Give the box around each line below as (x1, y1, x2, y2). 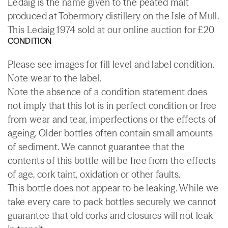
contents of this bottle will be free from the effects (8, 154, 216, 166)
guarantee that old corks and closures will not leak (8, 209, 213, 221)
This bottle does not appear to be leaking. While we (8, 182, 219, 194)
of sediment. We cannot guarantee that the (8, 140, 185, 153)
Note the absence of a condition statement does (8, 85, 208, 98)
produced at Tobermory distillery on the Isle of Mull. (8, 10, 219, 22)
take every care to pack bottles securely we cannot (8, 195, 216, 208)
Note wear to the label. (8, 72, 102, 84)
